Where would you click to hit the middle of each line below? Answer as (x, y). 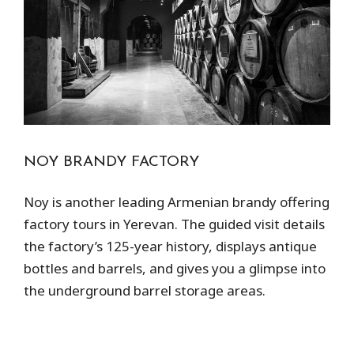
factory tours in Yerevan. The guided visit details (174, 224)
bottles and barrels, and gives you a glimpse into (175, 268)
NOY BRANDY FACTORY (111, 162)
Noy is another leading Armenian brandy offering (177, 201)
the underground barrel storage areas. (145, 290)
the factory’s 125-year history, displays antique (170, 246)
